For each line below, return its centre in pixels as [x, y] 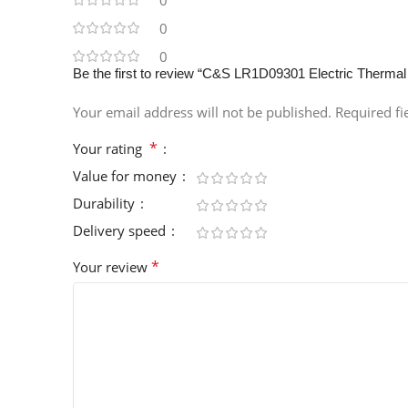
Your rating [111, 149]
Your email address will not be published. [202, 112]
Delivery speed [121, 231]
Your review [112, 267]
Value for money [127, 176]
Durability [106, 204]
